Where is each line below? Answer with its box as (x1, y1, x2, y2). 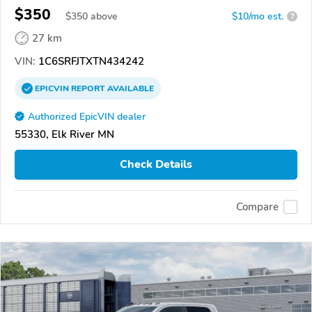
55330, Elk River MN (15, 127, 114, 141)
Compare (236, 200, 279, 214)
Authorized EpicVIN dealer (28, 109, 146, 123)
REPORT (71, 82, 105, 94)
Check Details (120, 157, 192, 173)
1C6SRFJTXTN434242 (36, 54, 144, 68)
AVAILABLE (105, 82, 154, 94)
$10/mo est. (232, 9, 283, 23)
